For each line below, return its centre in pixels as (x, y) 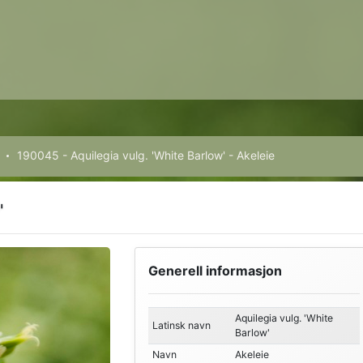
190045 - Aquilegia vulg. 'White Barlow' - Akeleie (146, 155)
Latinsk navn (181, 325)
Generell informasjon (215, 271)
